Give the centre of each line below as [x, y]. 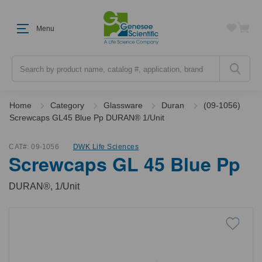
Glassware [123, 105]
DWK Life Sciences [106, 147]
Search [25, 61]
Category [68, 105]
